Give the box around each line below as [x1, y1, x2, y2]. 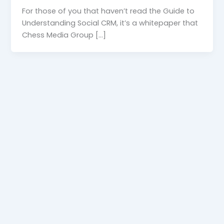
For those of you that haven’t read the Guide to [22, 5, 195, 16]
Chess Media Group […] [22, 29, 106, 40]
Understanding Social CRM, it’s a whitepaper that [22, 17, 198, 28]
